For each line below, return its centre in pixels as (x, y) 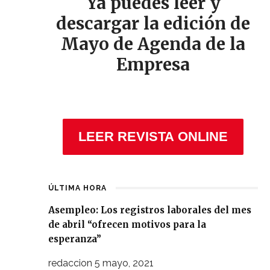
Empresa (153, 64)
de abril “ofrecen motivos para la (127, 224)
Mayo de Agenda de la (153, 44)
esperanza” (75, 239)
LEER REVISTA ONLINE (153, 136)
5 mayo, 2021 (124, 263)
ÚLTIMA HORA (77, 188)
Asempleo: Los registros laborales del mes (150, 210)
